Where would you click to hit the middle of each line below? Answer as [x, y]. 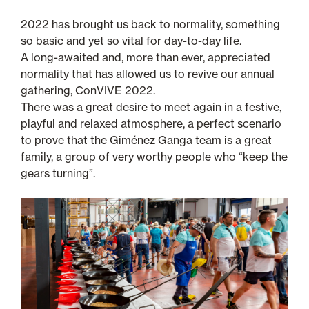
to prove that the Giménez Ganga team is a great [146, 140]
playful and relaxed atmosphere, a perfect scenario [151, 123]
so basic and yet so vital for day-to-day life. [131, 40]
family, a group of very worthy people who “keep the [154, 156]
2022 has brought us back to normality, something [150, 24]
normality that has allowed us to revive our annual [148, 73]
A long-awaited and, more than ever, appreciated [146, 57]
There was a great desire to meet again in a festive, [151, 107]
